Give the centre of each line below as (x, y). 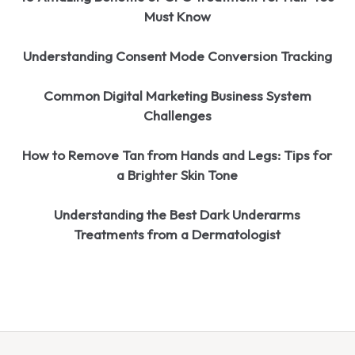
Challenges (177, 115)
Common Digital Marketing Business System (177, 95)
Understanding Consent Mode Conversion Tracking (177, 56)
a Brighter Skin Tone (177, 175)
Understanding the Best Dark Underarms (177, 214)
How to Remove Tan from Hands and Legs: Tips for (177, 155)
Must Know (177, 16)
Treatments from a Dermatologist (177, 234)
